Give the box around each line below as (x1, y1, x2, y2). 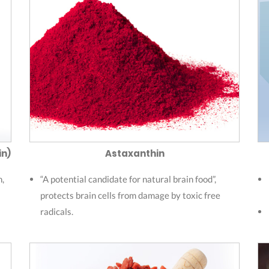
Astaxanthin (104, 147, 165, 160)
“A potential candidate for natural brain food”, (40, 173, 216, 184)
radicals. (40, 205, 73, 217)
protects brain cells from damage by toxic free (40, 189, 220, 201)
